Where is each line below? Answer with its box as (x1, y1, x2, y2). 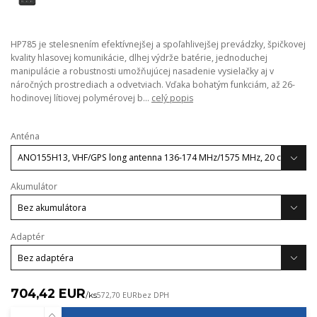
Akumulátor (11, 180, 57, 192)
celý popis (151, 92, 193, 104)
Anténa (11, 130, 40, 142)
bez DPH (137, 290, 169, 301)
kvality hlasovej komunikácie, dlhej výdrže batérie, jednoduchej (11, 52, 267, 64)
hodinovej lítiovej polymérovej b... (11, 92, 151, 104)
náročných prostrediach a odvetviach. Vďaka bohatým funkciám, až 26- (11, 79, 295, 91)
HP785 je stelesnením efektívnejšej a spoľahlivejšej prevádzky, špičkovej (11, 38, 306, 50)
